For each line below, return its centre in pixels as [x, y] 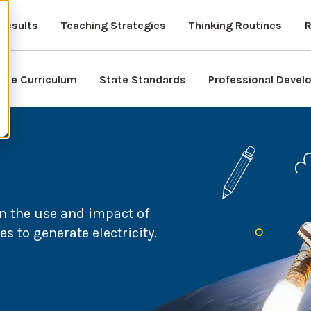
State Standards [143, 79]
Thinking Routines [235, 25]
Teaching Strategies [113, 25]
